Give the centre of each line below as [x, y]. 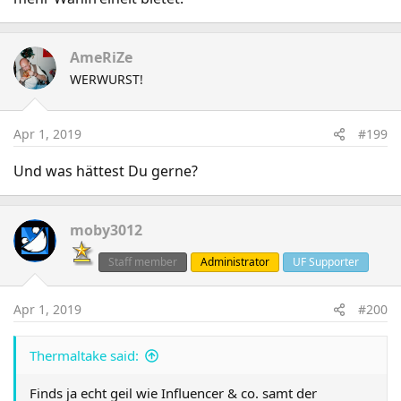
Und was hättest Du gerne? [106, 171]
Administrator [235, 262]
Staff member [143, 262]
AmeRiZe [101, 58]
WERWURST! [107, 80]
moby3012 [106, 230]
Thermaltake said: [84, 356]
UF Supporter [326, 262]
